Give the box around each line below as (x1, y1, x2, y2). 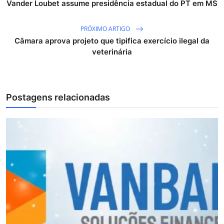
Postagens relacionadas (6, 92, 110, 103)
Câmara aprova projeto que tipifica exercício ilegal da (14, 36, 209, 46)
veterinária (92, 47, 132, 57)
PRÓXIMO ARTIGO (80, 24, 131, 33)
